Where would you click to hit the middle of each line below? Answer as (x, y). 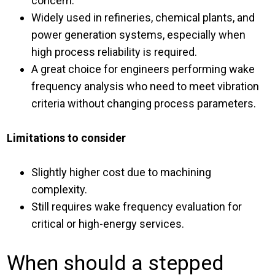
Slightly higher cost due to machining (122, 172)
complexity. (60, 190)
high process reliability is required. (114, 52)
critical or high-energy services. (108, 224)
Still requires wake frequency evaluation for (137, 207)
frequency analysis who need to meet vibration (145, 87)
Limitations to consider (67, 138)
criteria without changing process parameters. (144, 104)
